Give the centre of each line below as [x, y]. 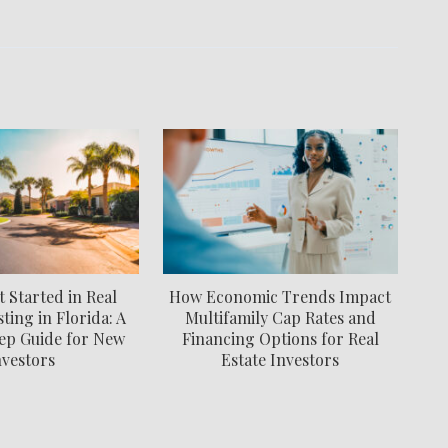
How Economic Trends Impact [280, 296]
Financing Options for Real [280, 338]
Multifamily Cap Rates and [280, 317]
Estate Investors [280, 359]
